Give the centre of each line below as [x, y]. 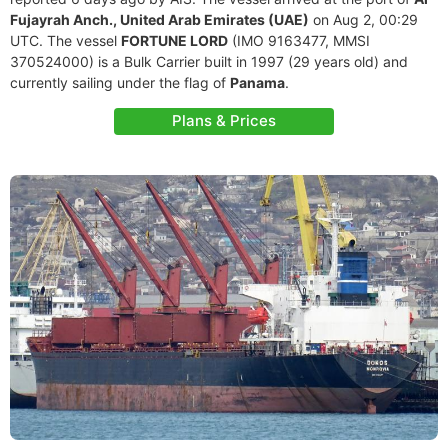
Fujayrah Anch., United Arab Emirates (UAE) [159, 19]
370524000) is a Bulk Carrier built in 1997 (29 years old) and [209, 61]
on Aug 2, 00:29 [363, 19]
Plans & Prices [224, 120]
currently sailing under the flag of [120, 82]
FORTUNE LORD [174, 40]
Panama [257, 82]
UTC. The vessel [65, 40]
